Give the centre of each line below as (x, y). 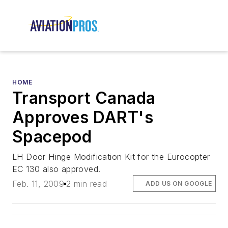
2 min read (87, 183)
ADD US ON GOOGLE (179, 183)
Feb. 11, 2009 (38, 183)
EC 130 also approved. (56, 169)
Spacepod (52, 137)
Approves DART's (83, 118)
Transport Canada (84, 98)
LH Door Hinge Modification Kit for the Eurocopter (111, 157)
